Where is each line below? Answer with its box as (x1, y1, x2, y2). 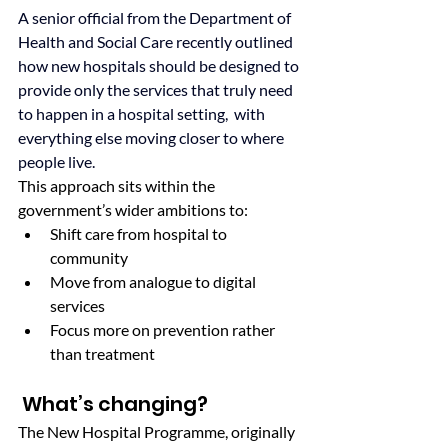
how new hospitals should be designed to (18, 55, 302, 75)
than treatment (50, 343, 155, 363)
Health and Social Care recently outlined (18, 31, 296, 51)
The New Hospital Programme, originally (18, 421, 298, 441)
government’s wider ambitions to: (18, 199, 248, 219)
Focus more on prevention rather (50, 319, 278, 339)
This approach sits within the (18, 175, 218, 195)
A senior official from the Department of (18, 7, 294, 27)
